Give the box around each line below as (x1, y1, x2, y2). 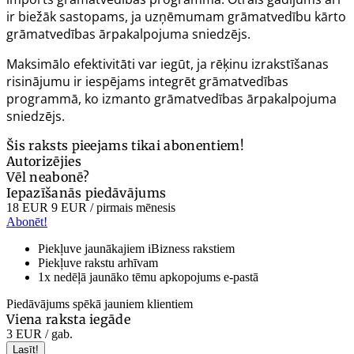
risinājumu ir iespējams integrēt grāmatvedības (6, 72, 288, 90)
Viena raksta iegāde (6, 311, 131, 327)
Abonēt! (6, 214, 47, 228)
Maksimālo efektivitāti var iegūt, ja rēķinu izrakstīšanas (6, 55, 329, 73)
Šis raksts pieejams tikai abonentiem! (6, 137, 244, 153)
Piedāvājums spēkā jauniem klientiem (6, 296, 193, 311)
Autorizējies (6, 153, 81, 169)
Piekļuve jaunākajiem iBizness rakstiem (38, 241, 235, 255)
